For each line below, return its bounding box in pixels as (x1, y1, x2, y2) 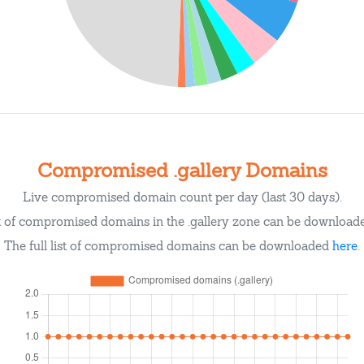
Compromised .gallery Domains (37, 158, 327, 183)
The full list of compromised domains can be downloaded (4, 238, 332, 253)
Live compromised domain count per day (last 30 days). (22, 189, 342, 205)
